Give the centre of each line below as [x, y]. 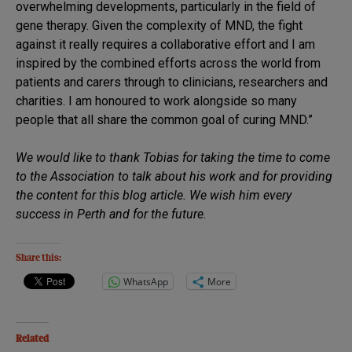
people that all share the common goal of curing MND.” [164, 120]
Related [32, 340]
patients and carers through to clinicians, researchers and [172, 82]
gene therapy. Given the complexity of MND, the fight [159, 26]
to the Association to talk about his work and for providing [174, 177]
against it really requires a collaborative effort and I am [165, 45]
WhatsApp [146, 281]
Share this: [38, 259]
